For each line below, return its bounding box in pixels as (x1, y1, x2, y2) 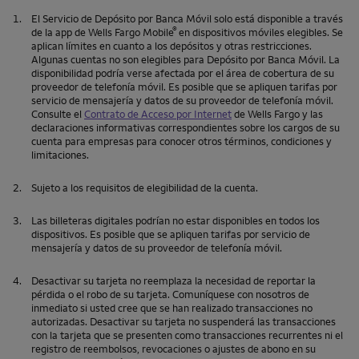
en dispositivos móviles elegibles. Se (179, 26, 343, 39)
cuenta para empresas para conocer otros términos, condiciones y (31, 135, 332, 148)
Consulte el (31, 107, 84, 121)
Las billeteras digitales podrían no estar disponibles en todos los (31, 214, 320, 228)
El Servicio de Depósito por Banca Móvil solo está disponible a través (31, 12, 343, 26)
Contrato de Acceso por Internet (84, 107, 232, 121)
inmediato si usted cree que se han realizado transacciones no (31, 301, 313, 315)
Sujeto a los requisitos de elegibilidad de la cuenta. (31, 181, 258, 195)
